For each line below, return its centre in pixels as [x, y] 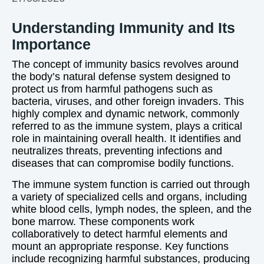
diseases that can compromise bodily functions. [123, 163]
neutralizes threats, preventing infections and [117, 151]
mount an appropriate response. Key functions [120, 246]
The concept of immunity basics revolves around [125, 64]
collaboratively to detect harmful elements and [120, 234]
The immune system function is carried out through [131, 184]
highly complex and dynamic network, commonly [126, 114]
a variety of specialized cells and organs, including [129, 197]
